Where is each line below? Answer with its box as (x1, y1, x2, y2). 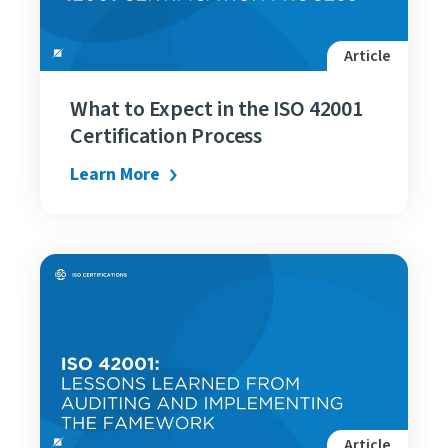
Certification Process (70, 120, 263, 153)
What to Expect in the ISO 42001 (70, 93, 364, 126)
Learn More (70, 162, 160, 188)
